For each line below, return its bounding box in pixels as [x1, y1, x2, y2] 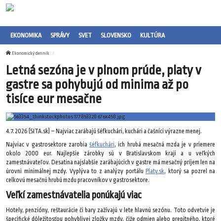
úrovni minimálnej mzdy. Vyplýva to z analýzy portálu [6, 168, 146, 175]
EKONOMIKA [10, 32, 41, 39]
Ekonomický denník [12, 51, 49, 56]
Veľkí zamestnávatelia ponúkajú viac [6, 189, 142, 201]
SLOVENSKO [101, 32, 131, 39]
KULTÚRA [140, 32, 165, 39]
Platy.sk [146, 168, 164, 175]
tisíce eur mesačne [6, 91, 102, 106]
